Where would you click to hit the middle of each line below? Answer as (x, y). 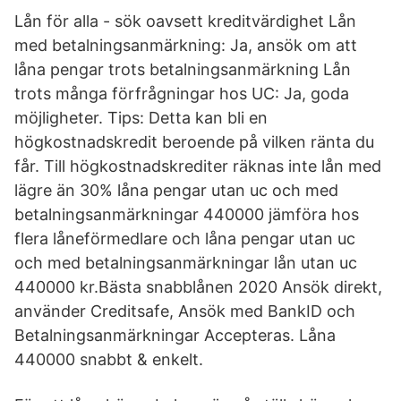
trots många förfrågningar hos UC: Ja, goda (182, 94)
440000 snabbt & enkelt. (109, 359)
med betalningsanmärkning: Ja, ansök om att (186, 45)
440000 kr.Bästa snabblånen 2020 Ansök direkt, (198, 287)
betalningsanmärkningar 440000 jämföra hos (187, 214)
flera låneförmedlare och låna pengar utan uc (185, 239)
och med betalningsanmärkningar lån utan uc (186, 263)
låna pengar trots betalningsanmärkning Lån (183, 69)
